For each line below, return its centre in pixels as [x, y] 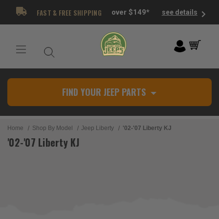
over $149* [130, 12]
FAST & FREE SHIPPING [68, 12]
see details [179, 12]
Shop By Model [52, 128]
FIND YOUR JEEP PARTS [104, 92]
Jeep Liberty [98, 128]
